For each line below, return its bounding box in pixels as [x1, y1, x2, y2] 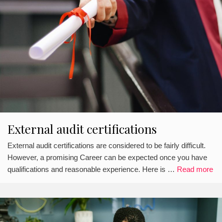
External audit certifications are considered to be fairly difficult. [7, 141, 206, 150]
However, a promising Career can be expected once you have [7, 153, 207, 162]
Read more [177, 165, 213, 173]
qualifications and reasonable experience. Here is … [7, 165, 177, 173]
